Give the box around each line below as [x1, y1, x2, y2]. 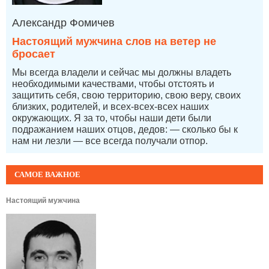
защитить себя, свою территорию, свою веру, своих [12, 89, 241, 100]
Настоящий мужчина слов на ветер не [12, 35, 216, 47]
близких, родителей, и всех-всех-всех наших [12, 101, 209, 112]
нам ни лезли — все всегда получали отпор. [12, 135, 208, 146]
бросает [12, 47, 55, 60]
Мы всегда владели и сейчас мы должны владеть [12, 67, 231, 77]
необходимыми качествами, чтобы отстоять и [12, 78, 214, 89]
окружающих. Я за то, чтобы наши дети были [12, 112, 211, 123]
